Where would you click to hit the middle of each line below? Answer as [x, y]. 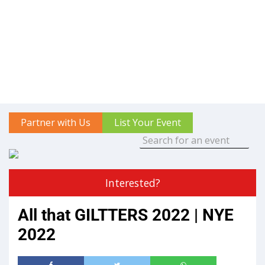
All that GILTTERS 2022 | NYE [126, 215]
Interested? [132, 183]
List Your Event [148, 123]
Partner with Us [56, 123]
